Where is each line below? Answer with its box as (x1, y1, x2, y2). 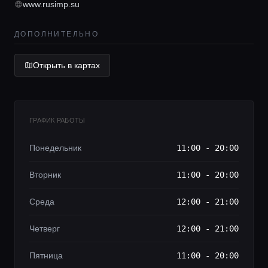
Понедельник (29, 143, 81, 153)
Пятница (29, 251, 63, 260)
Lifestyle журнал (19, 17, 194, 43)
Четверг (29, 224, 60, 233)
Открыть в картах (33, 60, 100, 70)
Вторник (29, 170, 61, 179)
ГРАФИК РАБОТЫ (29, 117, 86, 124)
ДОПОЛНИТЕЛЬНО (14, 30, 99, 38)
